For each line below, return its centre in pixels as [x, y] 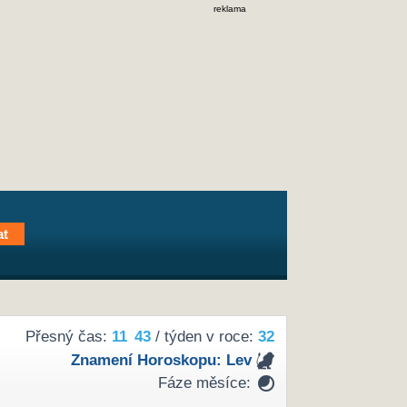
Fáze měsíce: [204, 383]
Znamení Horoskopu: [148, 360]
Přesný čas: [68, 337]
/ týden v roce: [204, 337]
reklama [230, 9]
